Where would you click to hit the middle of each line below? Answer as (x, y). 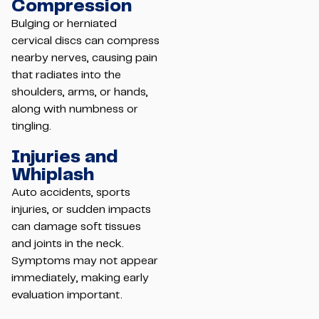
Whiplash (53, 175)
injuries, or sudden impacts (81, 209)
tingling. (31, 127)
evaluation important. (67, 295)
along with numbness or (75, 110)
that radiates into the (66, 75)
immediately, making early (80, 278)
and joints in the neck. (68, 244)
